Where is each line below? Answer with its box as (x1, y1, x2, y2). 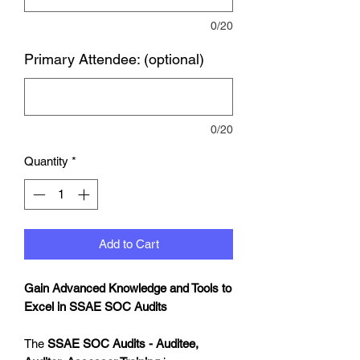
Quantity (24, 153, 68, 168)
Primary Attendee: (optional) (24, 50, 204, 67)
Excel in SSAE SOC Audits (24, 300, 167, 314)
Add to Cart (98, 237, 159, 252)
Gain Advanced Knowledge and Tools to (24, 281, 231, 296)
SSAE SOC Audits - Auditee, (47, 337, 198, 351)
